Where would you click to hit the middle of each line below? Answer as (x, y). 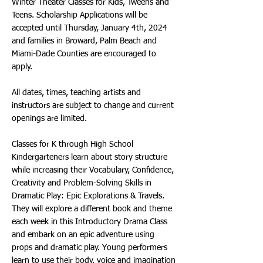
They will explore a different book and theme (92, 209)
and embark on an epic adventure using (83, 235)
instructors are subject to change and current (93, 106)
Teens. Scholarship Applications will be (80, 15)
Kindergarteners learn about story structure (90, 157)
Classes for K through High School (73, 144)
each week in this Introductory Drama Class (90, 222)
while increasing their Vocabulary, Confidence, (93, 170)
